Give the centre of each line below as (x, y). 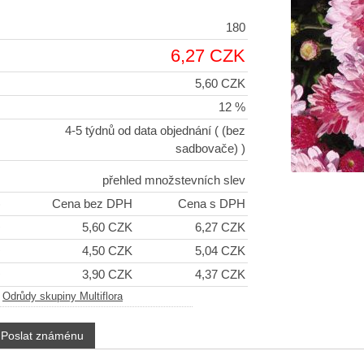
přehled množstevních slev (174, 181)
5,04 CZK (220, 251)
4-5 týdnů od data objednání (138, 131)
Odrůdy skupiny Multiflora (63, 297)
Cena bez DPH (92, 204)
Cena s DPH (212, 204)
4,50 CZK (107, 251)
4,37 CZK (220, 275)
